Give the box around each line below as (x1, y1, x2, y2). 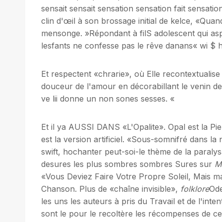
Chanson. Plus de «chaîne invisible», (41, 183, 180, 194)
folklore (180, 183, 209, 194)
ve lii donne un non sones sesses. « (41, 93, 174, 104)
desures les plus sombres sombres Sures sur (41, 159, 215, 169)
